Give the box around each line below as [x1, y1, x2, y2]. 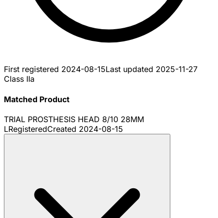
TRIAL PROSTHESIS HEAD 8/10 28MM [4, 114, 144, 124]
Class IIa [4, 74, 35, 84]
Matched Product [4, 94, 70, 104]
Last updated [106, 64, 156, 74]
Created [47, 124, 79, 134]
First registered [4, 64, 61, 74]
